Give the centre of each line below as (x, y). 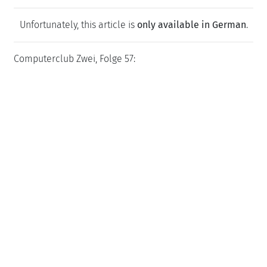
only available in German (191, 25)
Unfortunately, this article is (78, 25)
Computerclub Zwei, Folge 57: (74, 59)
